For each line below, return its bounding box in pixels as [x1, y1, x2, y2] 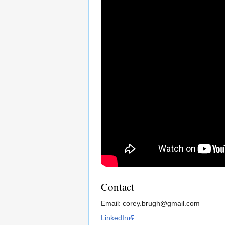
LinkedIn [101, 214, 128, 222]
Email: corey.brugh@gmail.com [101, 199, 200, 208]
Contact [101, 180, 134, 194]
